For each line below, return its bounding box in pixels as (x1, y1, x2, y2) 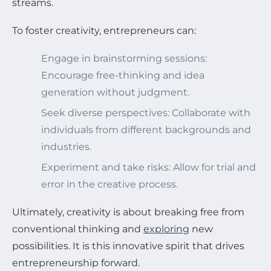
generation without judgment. (41, 86, 189, 98)
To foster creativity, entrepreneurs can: (12, 24, 196, 36)
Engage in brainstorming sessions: (41, 52, 207, 64)
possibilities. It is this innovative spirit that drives (12, 240, 244, 252)
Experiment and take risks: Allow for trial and (41, 161, 256, 173)
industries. (41, 140, 91, 152)
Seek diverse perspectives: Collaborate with (41, 106, 250, 119)
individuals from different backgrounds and (41, 123, 251, 135)
